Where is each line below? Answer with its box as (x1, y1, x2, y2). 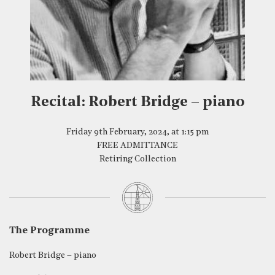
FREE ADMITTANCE (97, 141, 178, 150)
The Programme (9, 226, 90, 236)
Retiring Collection (99, 155, 176, 164)
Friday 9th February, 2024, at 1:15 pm (66, 128, 209, 137)
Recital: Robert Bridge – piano (30, 95, 245, 110)
